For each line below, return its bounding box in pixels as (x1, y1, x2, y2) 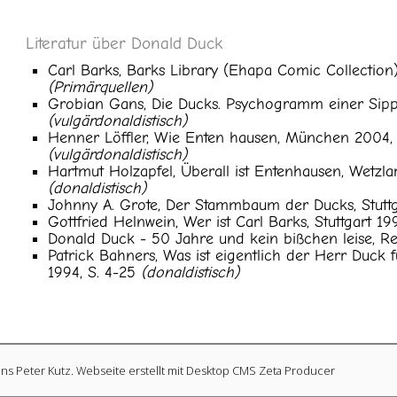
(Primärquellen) (48, 78, 153, 97)
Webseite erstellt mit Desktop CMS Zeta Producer (76, 362, 335, 378)
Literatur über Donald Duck (26, 34, 223, 53)
